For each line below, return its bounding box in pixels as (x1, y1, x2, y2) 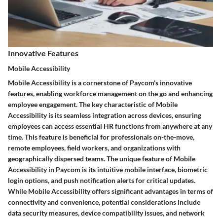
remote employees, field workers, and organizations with (8, 144, 181, 152)
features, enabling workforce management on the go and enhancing (8, 89, 213, 98)
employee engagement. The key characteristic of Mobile (8, 100, 178, 109)
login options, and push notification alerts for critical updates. (8, 176, 195, 184)
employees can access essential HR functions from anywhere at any (8, 122, 212, 130)
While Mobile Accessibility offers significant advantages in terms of (8, 187, 213, 195)
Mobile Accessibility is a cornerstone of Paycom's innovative (8, 78, 192, 87)
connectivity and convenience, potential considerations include (8, 198, 200, 206)
